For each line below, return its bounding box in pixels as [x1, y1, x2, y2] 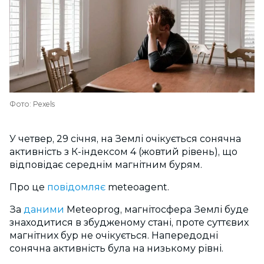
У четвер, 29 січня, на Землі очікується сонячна [9, 133, 241, 144]
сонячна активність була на [9, 243, 144, 254]
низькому [144, 243, 198, 254]
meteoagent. [105, 181, 169, 193]
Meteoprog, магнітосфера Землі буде [67, 204, 249, 215]
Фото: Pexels [9, 100, 55, 108]
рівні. [198, 243, 226, 254]
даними [24, 204, 64, 215]
